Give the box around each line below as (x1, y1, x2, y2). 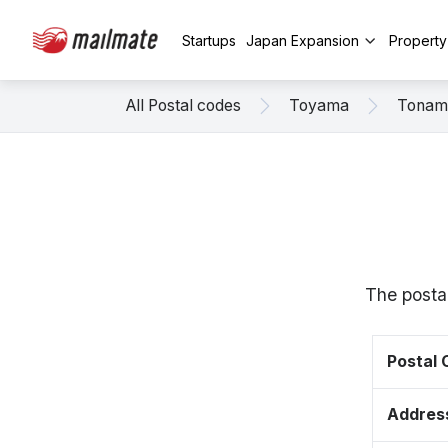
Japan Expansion (246, 31, 359, 49)
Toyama (289, 96, 349, 115)
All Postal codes (126, 96, 241, 115)
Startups (182, 31, 236, 49)
